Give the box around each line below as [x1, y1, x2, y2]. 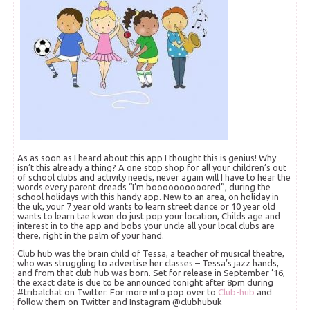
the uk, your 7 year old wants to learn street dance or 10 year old [17, 201, 276, 211]
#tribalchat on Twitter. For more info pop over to [17, 287, 219, 297]
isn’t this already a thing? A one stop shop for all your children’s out [17, 163, 287, 172]
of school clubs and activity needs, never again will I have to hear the [17, 172, 291, 182]
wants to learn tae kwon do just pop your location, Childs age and [17, 211, 281, 221]
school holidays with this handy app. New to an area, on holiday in [17, 192, 280, 201]
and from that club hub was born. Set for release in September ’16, [17, 268, 286, 277]
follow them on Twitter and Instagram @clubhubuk [17, 297, 223, 307]
